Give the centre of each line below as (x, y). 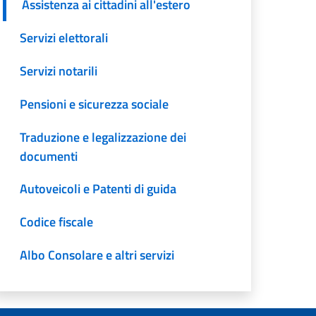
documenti (49, 156)
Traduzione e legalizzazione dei (103, 137)
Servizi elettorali (64, 38)
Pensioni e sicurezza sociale (95, 104)
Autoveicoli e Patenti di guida (98, 189)
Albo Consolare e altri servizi (97, 255)
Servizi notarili (59, 71)
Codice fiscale (57, 222)
